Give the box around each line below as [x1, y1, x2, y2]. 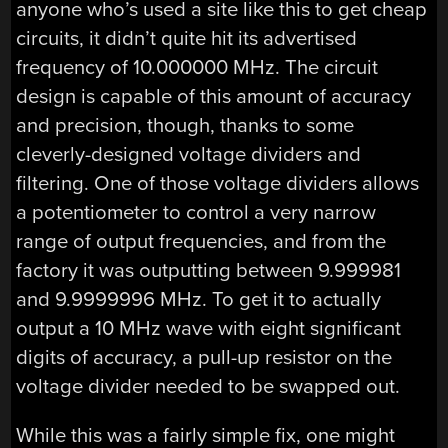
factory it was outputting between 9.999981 [16, 257, 402, 283]
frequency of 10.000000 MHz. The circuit [16, 54, 379, 80]
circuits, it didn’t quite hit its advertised [16, 25, 358, 51]
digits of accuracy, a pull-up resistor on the [16, 344, 393, 370]
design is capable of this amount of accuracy [16, 83, 412, 109]
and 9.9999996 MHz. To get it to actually [16, 286, 382, 312]
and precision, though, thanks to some [16, 112, 355, 138]
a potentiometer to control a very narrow [16, 199, 377, 225]
